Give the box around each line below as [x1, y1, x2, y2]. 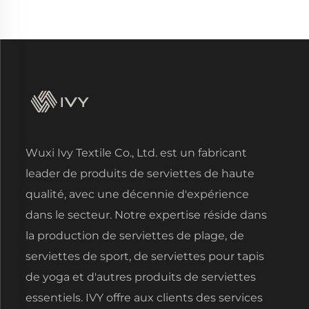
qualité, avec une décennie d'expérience [26, 188, 249, 201]
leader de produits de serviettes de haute [26, 167, 255, 180]
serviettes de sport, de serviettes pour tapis [26, 250, 264, 263]
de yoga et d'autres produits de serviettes [26, 270, 256, 283]
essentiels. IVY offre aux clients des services [26, 291, 263, 304]
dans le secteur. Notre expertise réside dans [26, 208, 267, 221]
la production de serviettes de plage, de [26, 229, 244, 242]
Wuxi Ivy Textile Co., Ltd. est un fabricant [26, 146, 247, 159]
